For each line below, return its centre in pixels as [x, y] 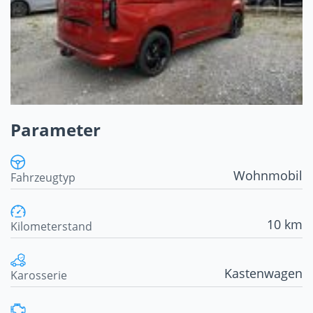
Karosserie [39, 276]
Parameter [56, 130]
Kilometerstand [51, 227]
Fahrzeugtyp [43, 178]
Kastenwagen [263, 274]
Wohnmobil [268, 176]
